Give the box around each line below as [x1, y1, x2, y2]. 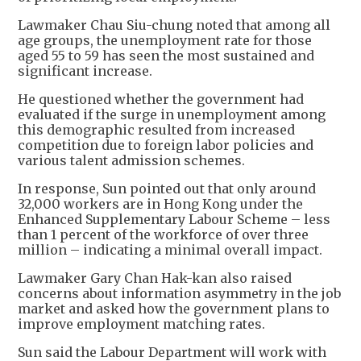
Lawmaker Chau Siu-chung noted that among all [18, 17, 330, 34]
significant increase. [18, 63, 152, 80]
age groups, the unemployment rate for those [18, 32, 312, 49]
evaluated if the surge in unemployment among [18, 106, 326, 123]
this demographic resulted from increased [18, 122, 295, 139]
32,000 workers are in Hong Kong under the [18, 196, 303, 213]
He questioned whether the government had [18, 91, 304, 108]
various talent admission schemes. [18, 152, 245, 169]
